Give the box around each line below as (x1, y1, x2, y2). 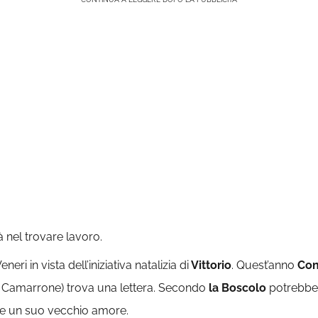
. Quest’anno (231, 258, 297, 273)
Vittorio (189, 258, 231, 273)
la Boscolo (206, 281, 266, 295)
